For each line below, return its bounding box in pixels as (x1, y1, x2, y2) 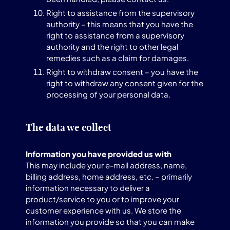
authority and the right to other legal (46, 42, 178, 51)
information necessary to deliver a (26, 183, 150, 193)
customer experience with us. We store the (26, 205, 181, 215)
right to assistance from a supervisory (46, 30, 184, 40)
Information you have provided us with (26, 149, 171, 159)
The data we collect (26, 121, 111, 133)
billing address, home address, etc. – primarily (26, 171, 192, 181)
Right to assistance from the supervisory (46, 8, 195, 17)
